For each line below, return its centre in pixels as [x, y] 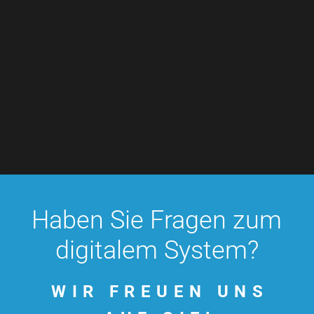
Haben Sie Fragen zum [157, 220]
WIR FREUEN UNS [160, 291]
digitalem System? [157, 250]
